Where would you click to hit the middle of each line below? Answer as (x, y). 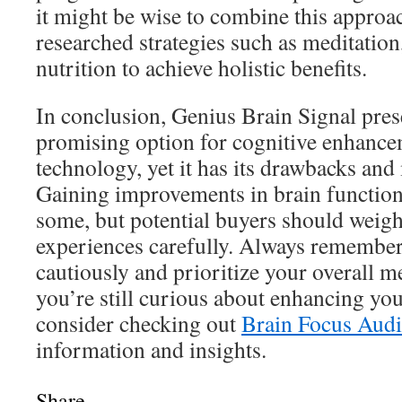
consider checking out (139, 323)
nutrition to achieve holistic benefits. (201, 67)
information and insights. (151, 349)
